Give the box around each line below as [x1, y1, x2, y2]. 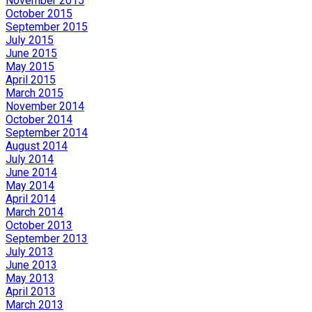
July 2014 [6, 152, 54, 166]
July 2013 [6, 244, 54, 258]
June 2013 [6, 258, 57, 272]
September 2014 [6, 125, 88, 139]
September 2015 [6, 19, 88, 33]
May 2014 [6, 178, 54, 192]
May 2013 [6, 271, 54, 285]
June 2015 [6, 46, 57, 60]
